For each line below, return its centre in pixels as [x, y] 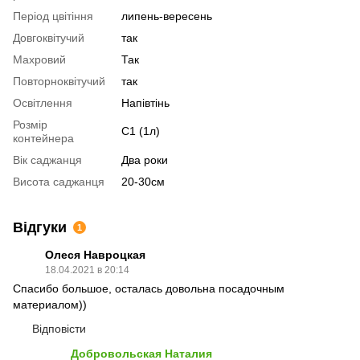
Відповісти [59, 328]
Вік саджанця [47, 160]
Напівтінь [145, 102]
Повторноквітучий [59, 81]
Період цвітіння [53, 16]
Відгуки [40, 227]
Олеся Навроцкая [95, 254]
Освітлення [43, 102]
